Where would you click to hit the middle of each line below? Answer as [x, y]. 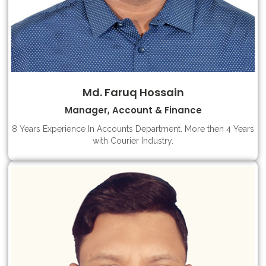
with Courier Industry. [133, 141]
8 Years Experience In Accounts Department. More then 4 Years [133, 129]
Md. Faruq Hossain [133, 92]
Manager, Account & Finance [133, 110]
